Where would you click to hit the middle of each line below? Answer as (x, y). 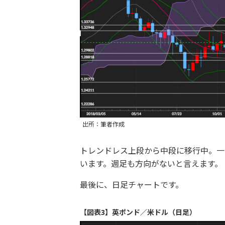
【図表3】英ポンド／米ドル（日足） (138, 212)
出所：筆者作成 (103, 125)
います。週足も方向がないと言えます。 (151, 164)
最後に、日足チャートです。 (131, 185)
